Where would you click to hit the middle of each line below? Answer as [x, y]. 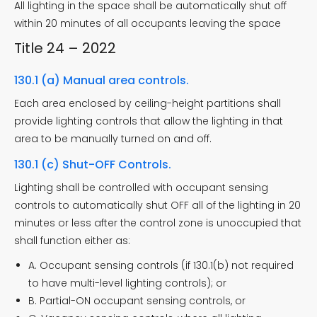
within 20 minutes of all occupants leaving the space [148, 23]
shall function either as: [72, 240]
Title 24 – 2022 [65, 48]
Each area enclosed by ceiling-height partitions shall [148, 103]
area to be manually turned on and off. [113, 138]
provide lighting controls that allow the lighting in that [149, 121]
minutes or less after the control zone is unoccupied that [158, 223]
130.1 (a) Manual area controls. [102, 80]
